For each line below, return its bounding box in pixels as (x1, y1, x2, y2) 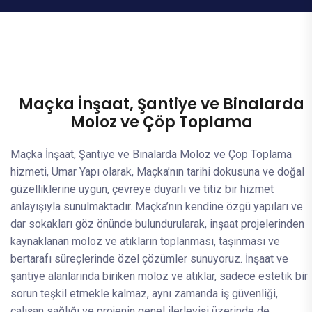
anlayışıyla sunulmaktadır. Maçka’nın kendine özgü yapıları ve (10, 200, 303, 213)
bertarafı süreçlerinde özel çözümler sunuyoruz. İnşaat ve (10, 252, 288, 265)
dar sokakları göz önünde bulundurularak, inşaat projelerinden (10, 217, 304, 231)
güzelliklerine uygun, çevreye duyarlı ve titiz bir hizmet (10, 182, 274, 196)
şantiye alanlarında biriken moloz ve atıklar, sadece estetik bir (10, 270, 308, 283)
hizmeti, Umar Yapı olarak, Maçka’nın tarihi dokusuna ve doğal (10, 165, 304, 178)
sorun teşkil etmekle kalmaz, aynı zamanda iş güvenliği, (10, 287, 278, 300)
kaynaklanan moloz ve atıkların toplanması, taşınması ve (10, 235, 280, 248)
